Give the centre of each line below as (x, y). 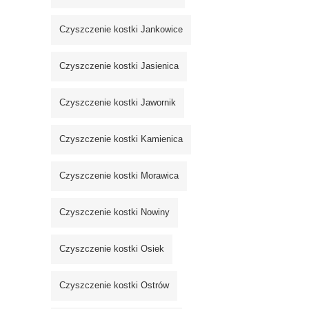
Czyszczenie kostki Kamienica (121, 139)
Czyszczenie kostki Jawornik (118, 103)
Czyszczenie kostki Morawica (119, 176)
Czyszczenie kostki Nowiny (114, 212)
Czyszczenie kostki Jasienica (119, 66)
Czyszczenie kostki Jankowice (121, 30)
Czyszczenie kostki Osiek (112, 249)
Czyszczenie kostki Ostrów (114, 286)
